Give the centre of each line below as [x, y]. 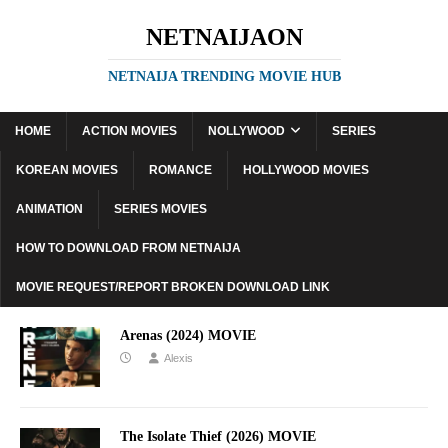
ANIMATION [49, 209]
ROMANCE [180, 170]
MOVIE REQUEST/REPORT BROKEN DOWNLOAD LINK [173, 287]
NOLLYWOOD [246, 131]
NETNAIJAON [224, 37]
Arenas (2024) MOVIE [188, 335]
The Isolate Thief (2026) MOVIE [218, 437]
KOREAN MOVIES [67, 170]
